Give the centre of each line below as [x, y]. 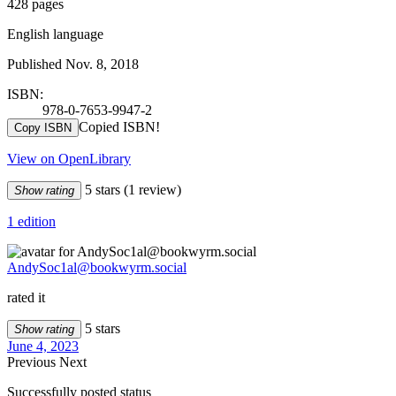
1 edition [31, 221]
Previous [33, 362]
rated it [26, 297]
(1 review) [152, 189]
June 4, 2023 [43, 346]
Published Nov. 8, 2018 [73, 64]
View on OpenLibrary [69, 158]
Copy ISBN [43, 127]
